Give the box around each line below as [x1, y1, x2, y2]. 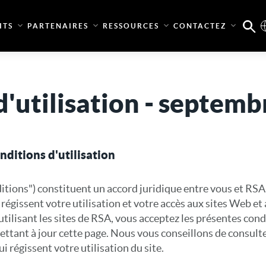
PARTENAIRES [27, 22, 88, 30]
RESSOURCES [102, 22, 159, 30]
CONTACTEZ [173, 22, 226, 30]
